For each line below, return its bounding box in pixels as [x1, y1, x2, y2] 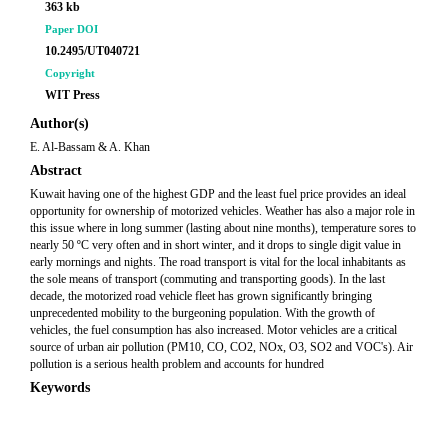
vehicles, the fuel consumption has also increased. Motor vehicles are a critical [30, 323, 397, 337]
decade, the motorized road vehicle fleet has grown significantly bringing [30, 289, 372, 303]
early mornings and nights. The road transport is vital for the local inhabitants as [30, 255, 406, 269]
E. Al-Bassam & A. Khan [30, 140, 150, 154]
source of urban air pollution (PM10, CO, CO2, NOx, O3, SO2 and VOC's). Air [30, 340, 413, 354]
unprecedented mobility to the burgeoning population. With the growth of [30, 306, 375, 320]
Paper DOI [45, 23, 98, 35]
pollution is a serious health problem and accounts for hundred [30, 357, 324, 371]
